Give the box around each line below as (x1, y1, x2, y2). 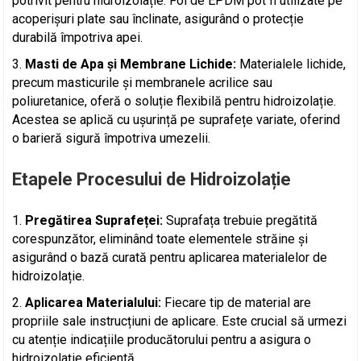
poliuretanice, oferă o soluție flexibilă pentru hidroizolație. (12, 93, 337, 110)
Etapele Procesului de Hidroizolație (12, 169, 292, 190)
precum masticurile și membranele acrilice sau (12, 75, 273, 91)
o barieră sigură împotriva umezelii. (12, 131, 211, 147)
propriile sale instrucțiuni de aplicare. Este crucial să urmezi (12, 313, 347, 330)
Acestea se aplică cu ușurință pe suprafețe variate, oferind (12, 112, 341, 128)
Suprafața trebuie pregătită (163, 213, 318, 229)
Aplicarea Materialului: (25, 295, 162, 311)
